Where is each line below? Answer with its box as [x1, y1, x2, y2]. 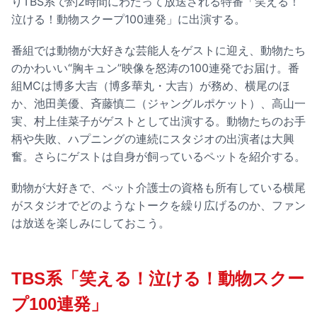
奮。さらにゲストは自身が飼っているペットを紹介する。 [11, 149, 306, 163]
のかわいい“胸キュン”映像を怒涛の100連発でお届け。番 [11, 60, 299, 75]
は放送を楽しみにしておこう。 [11, 216, 170, 231]
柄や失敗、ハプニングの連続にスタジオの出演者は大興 [11, 131, 294, 146]
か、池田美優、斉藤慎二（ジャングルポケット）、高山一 [11, 96, 306, 110]
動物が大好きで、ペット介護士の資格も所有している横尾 [11, 180, 306, 195]
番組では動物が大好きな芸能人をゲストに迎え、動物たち [11, 42, 306, 57]
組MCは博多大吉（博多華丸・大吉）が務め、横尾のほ [11, 78, 290, 93]
